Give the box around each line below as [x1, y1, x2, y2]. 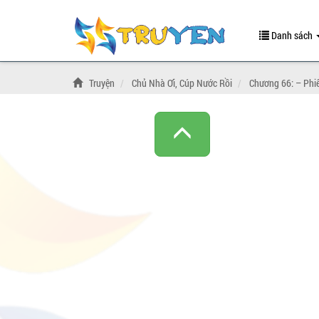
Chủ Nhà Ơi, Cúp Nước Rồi [132, 76, 232, 90]
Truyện [89, 76, 115, 90]
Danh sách [269, 28, 315, 42]
